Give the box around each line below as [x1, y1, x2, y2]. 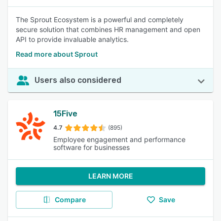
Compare [54, 195, 86, 204]
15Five [53, 109, 77, 118]
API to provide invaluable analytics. [16, 35, 129, 43]
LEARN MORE [88, 172, 133, 180]
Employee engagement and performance [53, 135, 185, 144]
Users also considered [35, 75, 121, 85]
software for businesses [53, 143, 130, 151]
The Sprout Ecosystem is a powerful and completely [16, 15, 184, 24]
